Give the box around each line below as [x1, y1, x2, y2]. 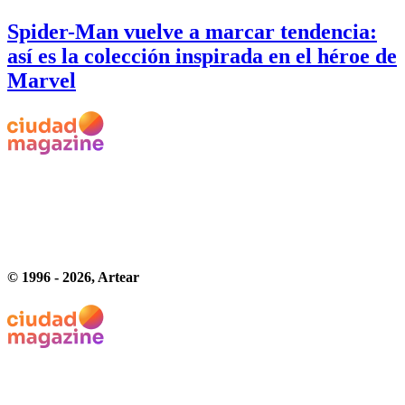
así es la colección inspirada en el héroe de [7, 43, 397, 68]
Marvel [7, 68, 76, 92]
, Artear [91, 269, 139, 286]
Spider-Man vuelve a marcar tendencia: [7, 19, 377, 43]
